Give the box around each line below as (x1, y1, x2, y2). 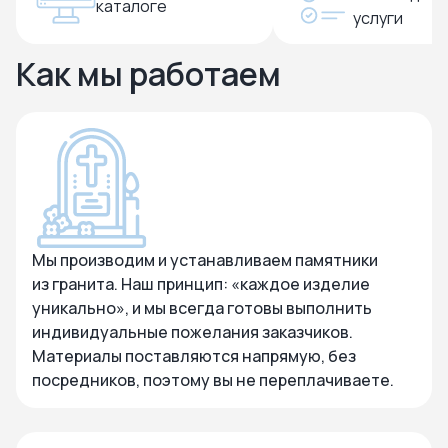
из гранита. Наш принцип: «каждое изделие (32, 273, 370, 295)
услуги (353, 7, 403, 29)
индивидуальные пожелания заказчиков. (32, 321, 353, 343)
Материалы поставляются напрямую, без (32, 345, 356, 367)
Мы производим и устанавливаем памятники (32, 249, 378, 271)
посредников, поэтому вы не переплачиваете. (32, 369, 394, 391)
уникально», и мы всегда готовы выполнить (32, 297, 372, 319)
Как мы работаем (16, 52, 281, 96)
